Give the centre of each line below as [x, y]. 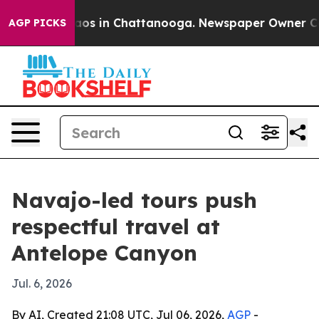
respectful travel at [116, 226]
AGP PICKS [37, 23]
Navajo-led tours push [134, 200]
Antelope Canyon [104, 253]
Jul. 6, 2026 [42, 283]
